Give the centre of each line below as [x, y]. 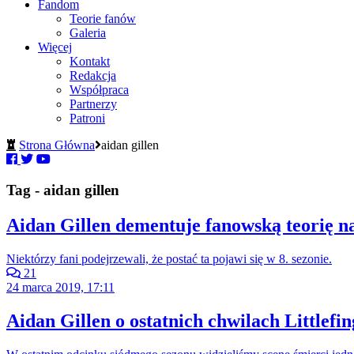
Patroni [87, 119]
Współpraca [99, 90]
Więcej [55, 47]
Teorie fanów [103, 19]
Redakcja [93, 76]
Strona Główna [57, 145]
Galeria [88, 33]
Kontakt [90, 62]
